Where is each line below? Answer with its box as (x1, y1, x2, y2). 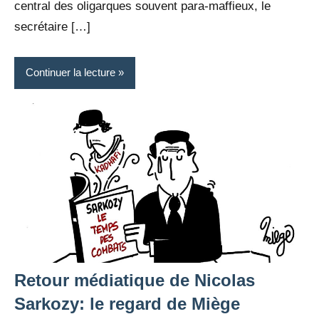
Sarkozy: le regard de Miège (14, 294, 240, 314)
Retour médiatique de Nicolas (14, 271, 255, 291)
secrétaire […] (14, 19, 90, 33)
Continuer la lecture (26, 66, 115, 79)
